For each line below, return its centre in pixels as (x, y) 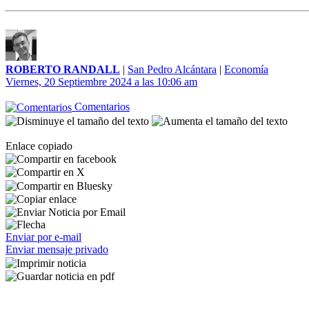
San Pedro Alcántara (172, 69)
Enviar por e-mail (43, 237)
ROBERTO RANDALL (63, 69)
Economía (246, 69)
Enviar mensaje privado (57, 250)
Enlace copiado (39, 146)
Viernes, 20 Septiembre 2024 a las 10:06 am (101, 82)
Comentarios (101, 107)
